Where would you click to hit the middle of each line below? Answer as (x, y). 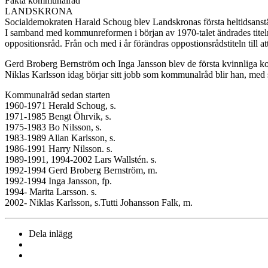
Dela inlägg (51, 233)
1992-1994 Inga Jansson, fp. (58, 181)
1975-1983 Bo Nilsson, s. (53, 127)
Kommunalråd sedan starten (57, 95)
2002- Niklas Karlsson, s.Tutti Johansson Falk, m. (99, 202)
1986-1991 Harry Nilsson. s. (59, 148)
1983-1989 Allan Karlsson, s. (60, 138)
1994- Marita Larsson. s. (51, 191)
